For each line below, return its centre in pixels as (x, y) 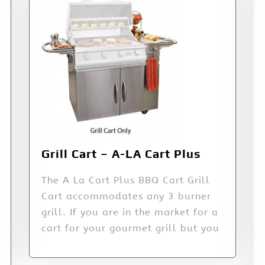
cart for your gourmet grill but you (130, 228)
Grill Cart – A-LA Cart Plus (121, 153)
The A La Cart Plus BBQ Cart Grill (126, 180)
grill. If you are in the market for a (130, 212)
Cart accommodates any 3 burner (126, 196)
